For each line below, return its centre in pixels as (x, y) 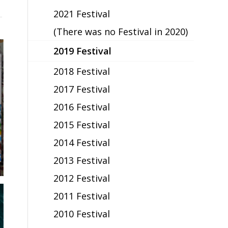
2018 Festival (82, 71)
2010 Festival (82, 213)
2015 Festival (82, 124)
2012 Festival (82, 178)
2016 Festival (82, 107)
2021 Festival (82, 13)
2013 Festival (82, 160)
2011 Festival (82, 196)
